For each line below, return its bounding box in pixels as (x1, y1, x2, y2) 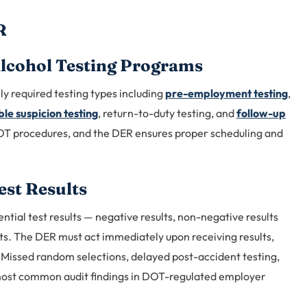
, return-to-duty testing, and (98, 106, 236, 121)
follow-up (236, 106, 286, 121)
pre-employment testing (165, 86, 288, 101)
